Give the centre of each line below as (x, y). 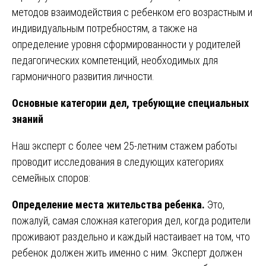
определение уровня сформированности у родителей (126, 44)
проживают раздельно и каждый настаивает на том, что (131, 236)
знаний (28, 119)
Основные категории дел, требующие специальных (130, 103)
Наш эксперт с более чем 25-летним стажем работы (124, 145)
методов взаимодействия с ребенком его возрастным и (132, 12)
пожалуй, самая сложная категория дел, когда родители (131, 220)
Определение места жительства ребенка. (108, 204)
